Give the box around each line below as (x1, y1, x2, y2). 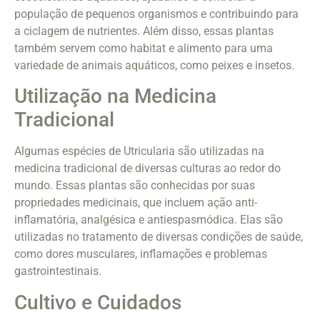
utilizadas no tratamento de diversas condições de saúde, (14, 230, 303, 244)
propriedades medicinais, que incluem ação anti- (14, 196, 257, 210)
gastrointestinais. (14, 264, 101, 279)
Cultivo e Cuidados (14, 290, 181, 314)
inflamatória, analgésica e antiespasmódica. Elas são (14, 213, 283, 227)
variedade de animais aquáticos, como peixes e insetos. (14, 59, 294, 73)
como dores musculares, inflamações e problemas (14, 247, 267, 261)
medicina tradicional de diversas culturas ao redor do (14, 161, 281, 176)
